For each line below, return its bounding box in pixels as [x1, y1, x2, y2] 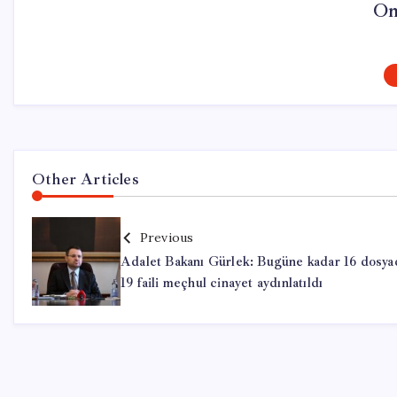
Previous [139, 230, 194, 246]
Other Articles [32, 169, 139, 190]
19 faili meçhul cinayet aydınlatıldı [121, 275, 323, 292]
